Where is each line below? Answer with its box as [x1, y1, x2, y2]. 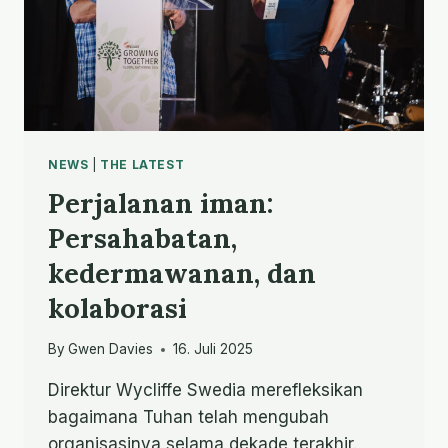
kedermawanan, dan [48, 255, 316, 290]
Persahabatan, [48, 220, 237, 255]
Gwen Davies [68, 341, 154, 358]
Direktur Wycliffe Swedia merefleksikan [48, 380, 363, 401]
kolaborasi [48, 290, 187, 325]
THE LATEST [100, 156, 185, 172]
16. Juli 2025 [173, 341, 254, 358]
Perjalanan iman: [48, 185, 273, 220]
